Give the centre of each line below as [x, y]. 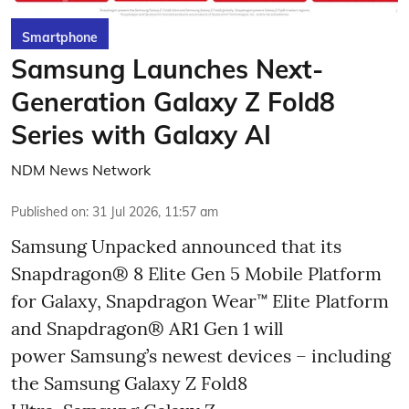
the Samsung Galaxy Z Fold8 [129, 383]
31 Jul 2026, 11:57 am [155, 211]
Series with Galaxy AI [141, 134]
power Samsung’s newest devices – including [201, 355]
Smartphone [60, 37]
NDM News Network [81, 169]
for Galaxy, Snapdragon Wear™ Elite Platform [200, 300]
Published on [48, 211]
